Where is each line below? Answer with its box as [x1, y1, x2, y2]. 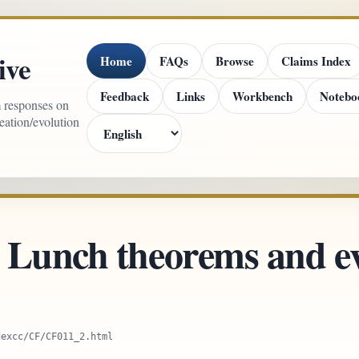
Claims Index [281, 51, 352, 70]
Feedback [100, 87, 150, 105]
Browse [216, 51, 255, 70]
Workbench [232, 87, 293, 105]
